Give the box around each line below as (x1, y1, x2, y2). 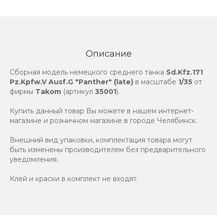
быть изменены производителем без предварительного (10, 145, 206, 154)
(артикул (61, 87, 95, 96)
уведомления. (10, 155, 58, 164)
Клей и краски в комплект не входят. (10, 174, 138, 183)
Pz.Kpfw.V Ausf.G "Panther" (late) (10, 77, 133, 86)
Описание (85, 48, 132, 59)
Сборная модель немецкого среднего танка (10, 68, 166, 77)
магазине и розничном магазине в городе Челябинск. (10, 116, 197, 125)
